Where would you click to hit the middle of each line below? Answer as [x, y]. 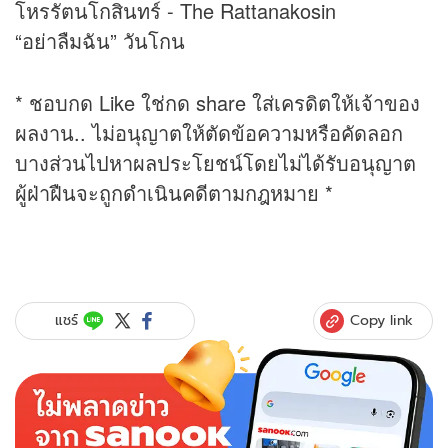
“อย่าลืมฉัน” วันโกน [100, 40]
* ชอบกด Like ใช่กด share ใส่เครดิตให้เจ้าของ [217, 102]
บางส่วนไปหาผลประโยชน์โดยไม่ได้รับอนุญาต [215, 162]
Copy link [381, 319]
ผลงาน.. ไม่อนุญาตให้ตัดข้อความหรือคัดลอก [209, 132]
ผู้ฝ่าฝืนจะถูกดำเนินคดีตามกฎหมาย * [174, 192]
